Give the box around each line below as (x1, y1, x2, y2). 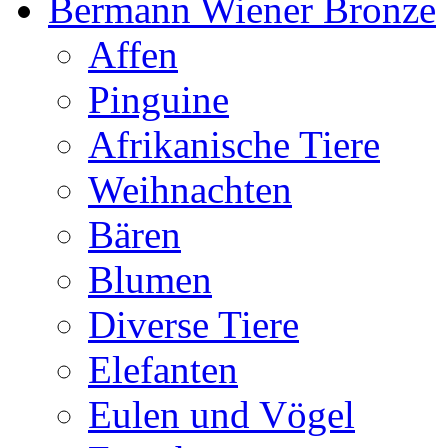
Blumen (88, 258, 212, 301)
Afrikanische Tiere (88, 123, 380, 166)
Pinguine (88, 78, 229, 121)
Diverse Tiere (88, 303, 299, 346)
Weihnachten (88, 168, 292, 211)
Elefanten (88, 348, 238, 391)
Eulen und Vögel (88, 393, 355, 436)
